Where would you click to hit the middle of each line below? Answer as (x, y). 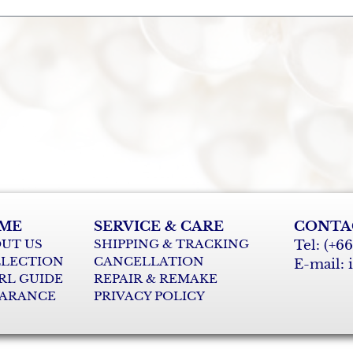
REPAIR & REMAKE (155, 279)
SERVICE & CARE (158, 226)
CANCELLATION (149, 261)
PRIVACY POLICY (149, 296)
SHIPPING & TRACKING (171, 244)
